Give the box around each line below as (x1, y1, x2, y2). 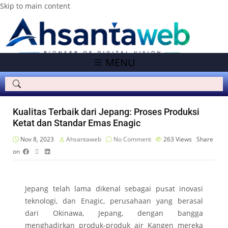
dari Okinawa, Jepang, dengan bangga (25, 208, 203, 218)
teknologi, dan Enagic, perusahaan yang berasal (25, 196, 203, 206)
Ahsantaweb (66, 135, 101, 144)
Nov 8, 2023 (19, 135, 54, 144)
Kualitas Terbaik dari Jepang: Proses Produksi (13, 106, 199, 118)
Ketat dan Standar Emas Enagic (13, 118, 140, 129)
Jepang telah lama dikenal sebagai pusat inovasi (25, 184, 203, 194)
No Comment (113, 135, 151, 144)
